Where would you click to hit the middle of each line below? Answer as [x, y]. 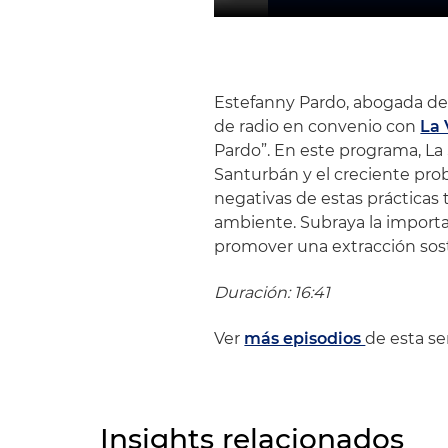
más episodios [305, 339]
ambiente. [255, 223]
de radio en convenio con [317, 127]
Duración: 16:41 [272, 293]
